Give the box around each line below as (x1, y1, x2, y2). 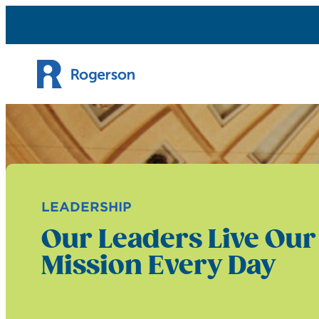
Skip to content (5, 8, 102, 22)
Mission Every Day (41, 251, 276, 283)
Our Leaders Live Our (41, 225, 316, 256)
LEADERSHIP (41, 199, 132, 215)
